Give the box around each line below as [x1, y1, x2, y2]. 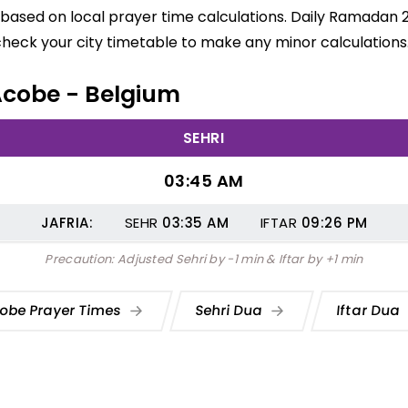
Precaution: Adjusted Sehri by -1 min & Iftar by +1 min [45, 250, 363, 268]
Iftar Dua [335, 300, 405, 320]
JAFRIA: [40, 213, 93, 232]
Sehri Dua [194, 300, 268, 320]
